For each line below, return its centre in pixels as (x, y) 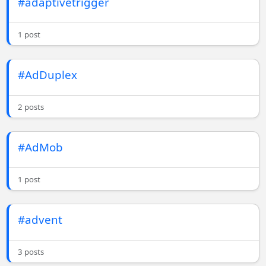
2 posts (31, 107)
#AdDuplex (48, 75)
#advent (40, 220)
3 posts (31, 252)
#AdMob (41, 147)
